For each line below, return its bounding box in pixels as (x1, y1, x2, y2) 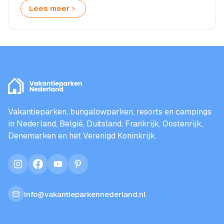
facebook (37, 163, 73, 174)
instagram (17, 163, 54, 174)
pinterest (77, 163, 110, 174)
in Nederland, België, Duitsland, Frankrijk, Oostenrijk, (8, 118, 203, 129)
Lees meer (29, 3, 69, 13)
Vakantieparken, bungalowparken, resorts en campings (8, 106, 211, 117)
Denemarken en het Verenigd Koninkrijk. (8, 130, 156, 141)
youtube (57, 163, 88, 174)
